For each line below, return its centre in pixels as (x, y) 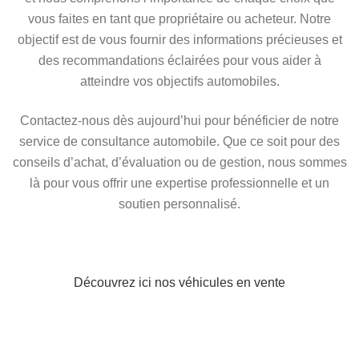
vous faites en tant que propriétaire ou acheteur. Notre (179, 19)
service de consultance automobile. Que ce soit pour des (179, 142)
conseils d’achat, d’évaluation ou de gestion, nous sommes (179, 163)
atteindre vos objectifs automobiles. (179, 82)
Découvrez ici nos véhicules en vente (179, 283)
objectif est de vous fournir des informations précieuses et (179, 40)
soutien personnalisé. (179, 204)
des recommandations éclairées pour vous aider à (179, 61)
